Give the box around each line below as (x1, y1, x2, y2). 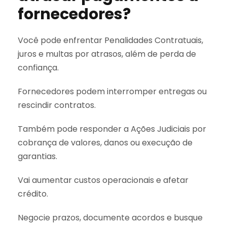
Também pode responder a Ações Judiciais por (18, 123, 206, 135)
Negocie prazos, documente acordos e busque (18, 211, 203, 223)
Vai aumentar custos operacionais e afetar (18, 174, 188, 186)
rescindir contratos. (18, 99, 96, 111)
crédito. (18, 187, 48, 200)
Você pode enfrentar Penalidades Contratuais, (18, 34, 203, 46)
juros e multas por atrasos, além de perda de (18, 48, 196, 60)
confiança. (18, 61, 59, 73)
